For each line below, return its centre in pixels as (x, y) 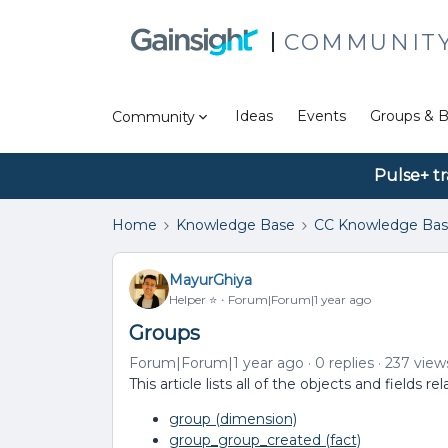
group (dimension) (233, 419)
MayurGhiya (210, 279)
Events (321, 116)
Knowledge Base (235, 225)
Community (153, 116)
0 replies (344, 363)
